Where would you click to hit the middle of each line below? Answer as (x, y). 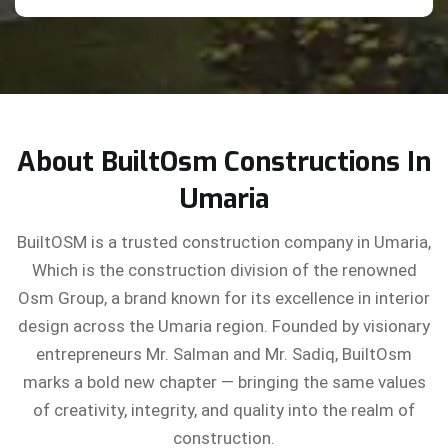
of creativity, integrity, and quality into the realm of (224, 410)
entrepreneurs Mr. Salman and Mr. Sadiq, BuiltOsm (224, 354)
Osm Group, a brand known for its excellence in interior (224, 298)
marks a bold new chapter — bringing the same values (224, 382)
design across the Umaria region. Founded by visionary (224, 326)
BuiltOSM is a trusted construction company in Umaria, (224, 242)
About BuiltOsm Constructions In (224, 162)
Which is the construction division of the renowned (224, 270)
